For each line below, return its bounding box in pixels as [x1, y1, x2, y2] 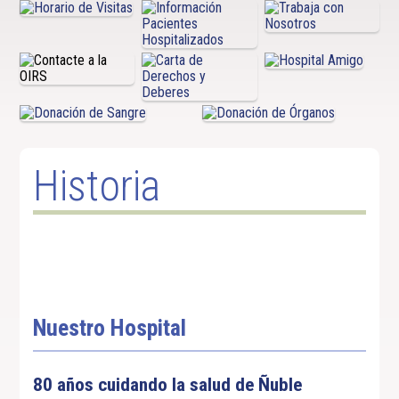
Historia [33, 160, 161, 211]
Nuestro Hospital [33, 314, 187, 341]
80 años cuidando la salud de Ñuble [33, 373, 303, 395]
